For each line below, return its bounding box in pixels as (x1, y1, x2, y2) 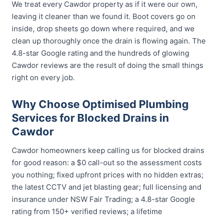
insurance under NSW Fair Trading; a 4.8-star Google (12, 195, 195, 204)
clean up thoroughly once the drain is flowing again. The (12, 36, 206, 45)
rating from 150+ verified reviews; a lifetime (12, 207, 162, 216)
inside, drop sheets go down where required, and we (12, 24, 195, 33)
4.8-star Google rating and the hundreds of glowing (12, 48, 189, 58)
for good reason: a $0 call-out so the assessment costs (12, 158, 202, 167)
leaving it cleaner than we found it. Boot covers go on (12, 12, 196, 21)
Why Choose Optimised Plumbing (12, 98, 189, 110)
